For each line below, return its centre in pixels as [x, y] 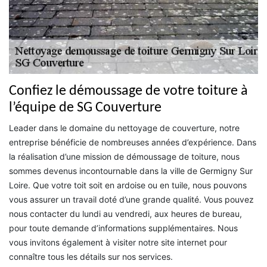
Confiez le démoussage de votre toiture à [128, 91]
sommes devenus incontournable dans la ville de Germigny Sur [131, 171]
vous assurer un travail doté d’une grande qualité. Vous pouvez [131, 200]
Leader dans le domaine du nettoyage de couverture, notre [124, 128]
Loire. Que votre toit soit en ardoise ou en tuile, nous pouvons [128, 185]
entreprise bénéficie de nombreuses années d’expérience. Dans [133, 142]
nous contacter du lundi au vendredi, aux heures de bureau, [125, 214]
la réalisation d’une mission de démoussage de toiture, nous [124, 157]
